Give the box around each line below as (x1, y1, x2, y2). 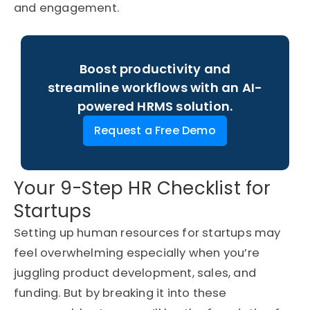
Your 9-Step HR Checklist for (14, 176, 271, 201)
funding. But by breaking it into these (14, 285, 227, 302)
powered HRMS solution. (77, 98, 233, 116)
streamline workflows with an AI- (47, 79, 263, 97)
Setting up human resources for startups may (14, 225, 281, 241)
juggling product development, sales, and (14, 265, 257, 282)
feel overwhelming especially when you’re (14, 245, 260, 262)
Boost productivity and (79, 60, 231, 78)
